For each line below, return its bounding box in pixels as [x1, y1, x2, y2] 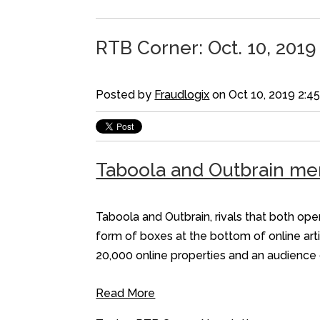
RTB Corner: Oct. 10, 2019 [96, 36, 316, 59]
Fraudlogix [154, 87, 210, 101]
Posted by [96, 87, 155, 101]
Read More [96, 286, 156, 300]
